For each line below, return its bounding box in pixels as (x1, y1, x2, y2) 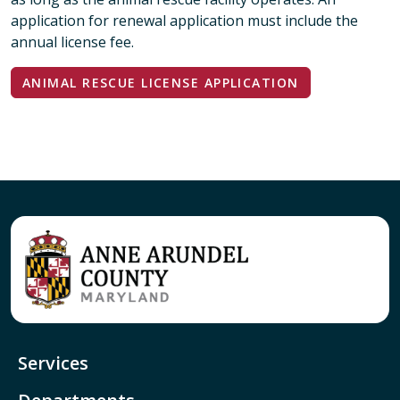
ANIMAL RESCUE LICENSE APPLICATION (22, 73, 299, 91)
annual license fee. (11, 31, 134, 52)
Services (18, 350, 88, 375)
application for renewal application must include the (11, 10, 358, 30)
